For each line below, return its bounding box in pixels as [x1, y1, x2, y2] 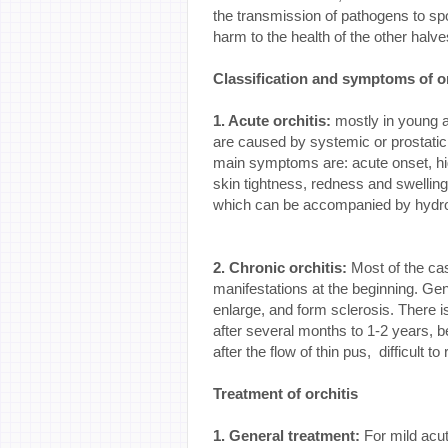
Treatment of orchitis [213, 384, 358, 402]
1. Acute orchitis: [213, 111, 331, 129]
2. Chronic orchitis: [213, 258, 351, 276]
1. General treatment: [213, 426, 360, 444]
